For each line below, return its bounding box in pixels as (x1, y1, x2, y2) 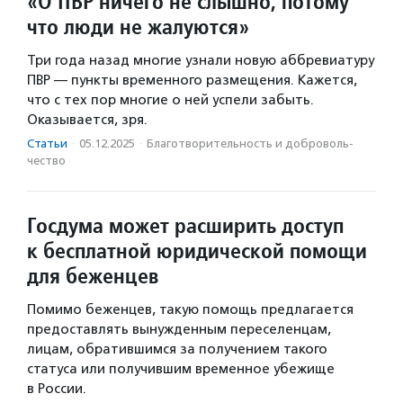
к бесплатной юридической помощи (27, 237, 367, 265)
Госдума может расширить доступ (27, 211, 344, 240)
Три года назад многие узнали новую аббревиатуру (27, 52, 374, 69)
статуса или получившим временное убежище (27, 361, 335, 378)
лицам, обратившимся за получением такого (27, 341, 327, 358)
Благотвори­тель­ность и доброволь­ (147, 137, 354, 151)
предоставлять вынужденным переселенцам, (27, 321, 331, 338)
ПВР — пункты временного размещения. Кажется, (27, 72, 357, 89)
